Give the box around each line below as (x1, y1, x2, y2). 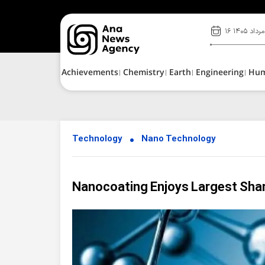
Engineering (196, 66, 244, 80)
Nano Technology (141, 132, 216, 146)
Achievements (62, 66, 118, 80)
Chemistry (123, 66, 164, 80)
